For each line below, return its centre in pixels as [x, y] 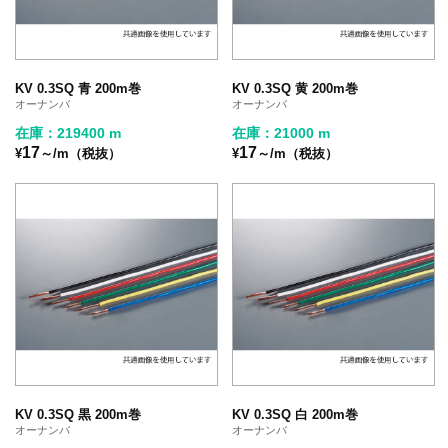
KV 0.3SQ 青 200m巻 [78, 88]
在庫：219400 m [68, 132]
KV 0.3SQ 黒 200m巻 [78, 414]
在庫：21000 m [281, 132]
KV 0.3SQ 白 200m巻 [295, 414]
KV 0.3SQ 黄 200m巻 [295, 88]
